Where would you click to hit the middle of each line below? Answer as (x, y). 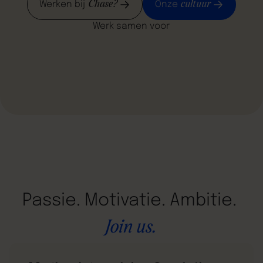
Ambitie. (203, 200)
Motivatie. (125, 200)
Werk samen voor (131, 27)
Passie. (51, 200)
